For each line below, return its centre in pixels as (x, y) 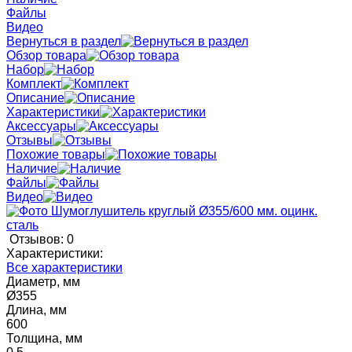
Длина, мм (37, 310)
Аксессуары (41, 126)
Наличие (32, 168)
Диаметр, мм (43, 281)
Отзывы (29, 140)
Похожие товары (56, 154)
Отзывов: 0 (42, 239)
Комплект (34, 83)
